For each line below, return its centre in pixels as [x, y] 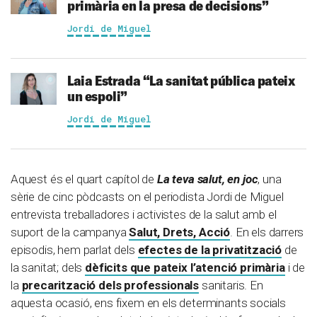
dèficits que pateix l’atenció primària [185, 267]
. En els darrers [267, 232]
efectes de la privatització [210, 250]
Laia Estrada [104, 80]
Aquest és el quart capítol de [84, 179]
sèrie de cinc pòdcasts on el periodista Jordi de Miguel [147, 197]
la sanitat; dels [48, 267]
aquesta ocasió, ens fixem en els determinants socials [148, 303]
